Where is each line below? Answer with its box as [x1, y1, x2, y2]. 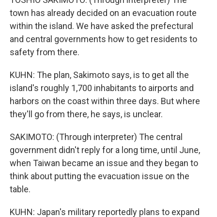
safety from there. [10, 47, 79, 57]
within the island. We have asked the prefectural [10, 21, 193, 31]
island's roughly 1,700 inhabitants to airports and [10, 83, 194, 93]
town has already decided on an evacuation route [10, 8, 197, 18]
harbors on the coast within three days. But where [10, 96, 200, 106]
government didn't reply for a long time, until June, [10, 145, 200, 155]
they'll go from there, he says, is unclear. [10, 109, 163, 119]
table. [10, 184, 31, 194]
